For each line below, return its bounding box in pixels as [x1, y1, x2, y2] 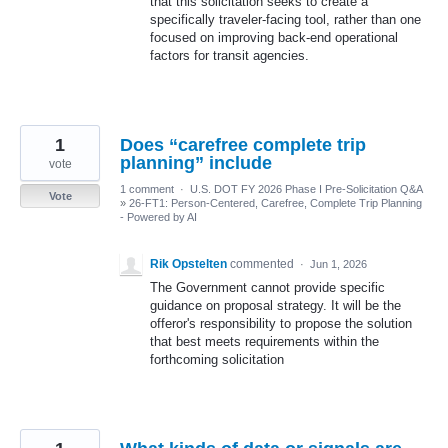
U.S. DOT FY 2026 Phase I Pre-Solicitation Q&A [190, 182, 422, 195]
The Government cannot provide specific [150, 279, 385, 295]
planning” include [120, 152, 272, 173]
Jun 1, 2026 [310, 257, 367, 270]
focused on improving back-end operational [150, 29, 398, 45]
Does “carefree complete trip [120, 134, 366, 155]
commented [230, 256, 297, 271]
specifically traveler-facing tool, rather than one [150, 11, 421, 27]
